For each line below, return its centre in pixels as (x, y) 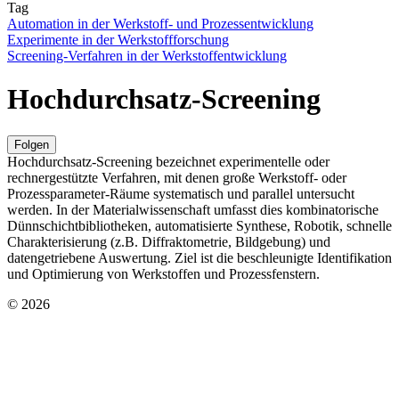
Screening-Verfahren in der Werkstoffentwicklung (147, 56)
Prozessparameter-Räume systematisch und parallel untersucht (181, 193)
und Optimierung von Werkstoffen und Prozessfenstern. (163, 273)
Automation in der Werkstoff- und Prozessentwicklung (160, 24)
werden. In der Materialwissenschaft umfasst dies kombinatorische (193, 209)
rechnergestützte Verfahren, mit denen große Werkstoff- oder (177, 177)
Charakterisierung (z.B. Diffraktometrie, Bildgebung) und (169, 241)
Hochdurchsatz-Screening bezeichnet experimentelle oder (168, 161)
